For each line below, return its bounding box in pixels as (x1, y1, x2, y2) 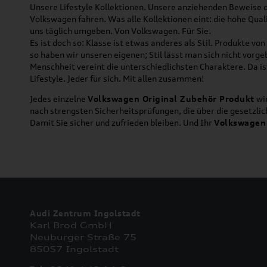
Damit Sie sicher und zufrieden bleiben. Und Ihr (30, 117, 214, 128)
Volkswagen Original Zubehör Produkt (88, 93, 254, 104)
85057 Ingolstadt (30, 243, 119, 254)
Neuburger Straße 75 (30, 231, 136, 242)
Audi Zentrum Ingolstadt (30, 207, 141, 218)
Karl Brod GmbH (30, 219, 112, 230)
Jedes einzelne (30, 93, 88, 104)
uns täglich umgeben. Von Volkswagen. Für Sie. (30, 25, 211, 36)
